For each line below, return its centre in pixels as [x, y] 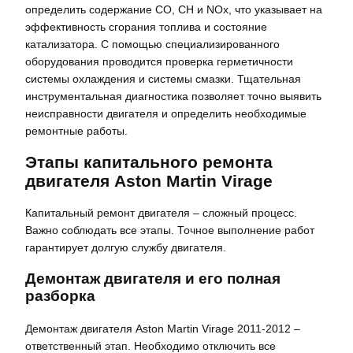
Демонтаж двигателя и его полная [153, 279]
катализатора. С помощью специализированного [152, 44]
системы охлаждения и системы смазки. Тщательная [163, 78]
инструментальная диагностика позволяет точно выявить [173, 96]
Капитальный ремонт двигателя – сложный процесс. [161, 212]
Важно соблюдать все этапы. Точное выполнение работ [170, 230]
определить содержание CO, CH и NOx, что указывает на [174, 9]
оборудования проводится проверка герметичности [159, 61]
